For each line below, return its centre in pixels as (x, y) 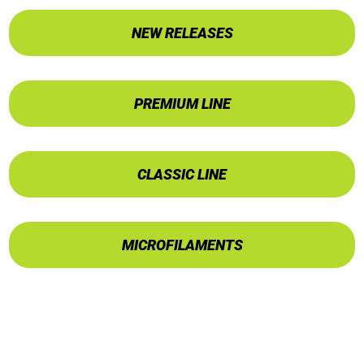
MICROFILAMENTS (182, 245)
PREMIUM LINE (182, 104)
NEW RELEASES (182, 33)
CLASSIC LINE (182, 174)
